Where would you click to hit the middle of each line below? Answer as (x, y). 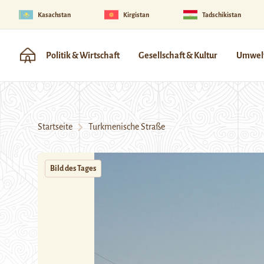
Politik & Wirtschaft (83, 55)
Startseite (55, 127)
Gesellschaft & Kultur (178, 55)
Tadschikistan (221, 14)
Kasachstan (54, 14)
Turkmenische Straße (124, 127)
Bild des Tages (73, 169)
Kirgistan (136, 14)
